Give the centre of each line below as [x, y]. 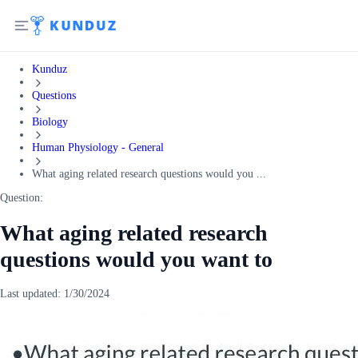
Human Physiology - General [98, 148]
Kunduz [50, 69]
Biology [50, 121]
